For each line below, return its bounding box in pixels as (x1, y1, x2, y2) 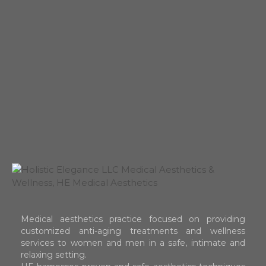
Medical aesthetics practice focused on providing (21, 213, 245, 224)
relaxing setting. (21, 249, 87, 260)
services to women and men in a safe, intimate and (21, 237, 245, 248)
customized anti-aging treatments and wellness (21, 225, 245, 236)
